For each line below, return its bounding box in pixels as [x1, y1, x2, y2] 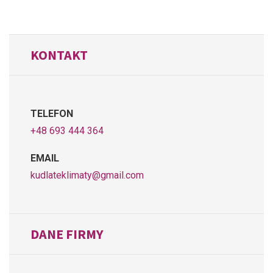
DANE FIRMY [30, 225, 103, 243]
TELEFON [30, 107, 73, 119]
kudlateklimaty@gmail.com [30, 169, 144, 181]
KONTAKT [30, 46, 88, 63]
